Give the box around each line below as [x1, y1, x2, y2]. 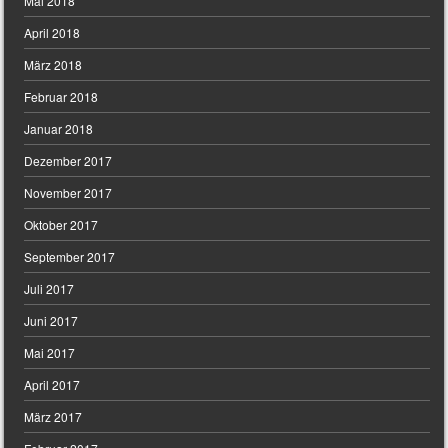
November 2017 [24, 184, 113, 202]
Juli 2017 [24, 280, 75, 298]
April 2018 [24, 24, 81, 42]
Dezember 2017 [24, 152, 113, 170]
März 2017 [24, 408, 83, 426]
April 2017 [24, 376, 81, 394]
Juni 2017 [24, 312, 79, 330]
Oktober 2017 [24, 216, 99, 234]
